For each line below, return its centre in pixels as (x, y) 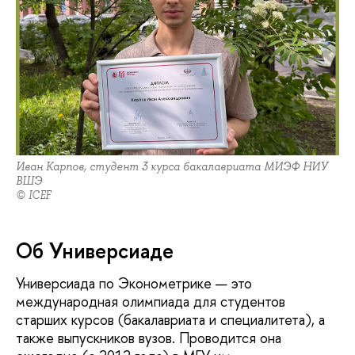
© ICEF (33, 195)
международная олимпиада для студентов (151, 302)
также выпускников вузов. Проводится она (149, 338)
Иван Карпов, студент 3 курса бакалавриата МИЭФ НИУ (172, 166)
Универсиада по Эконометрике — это (134, 284)
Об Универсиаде (95, 250)
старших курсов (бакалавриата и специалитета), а (170, 320)
